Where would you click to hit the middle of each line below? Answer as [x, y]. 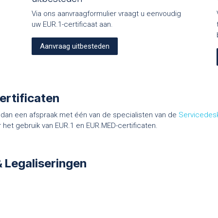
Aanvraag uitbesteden [75, 46]
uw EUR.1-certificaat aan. [72, 25]
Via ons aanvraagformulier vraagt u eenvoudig [106, 14]
